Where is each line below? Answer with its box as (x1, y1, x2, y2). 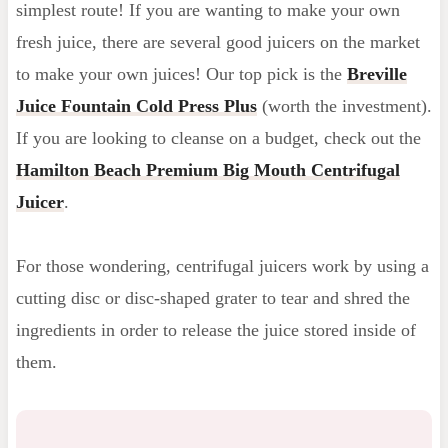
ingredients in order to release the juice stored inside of (15, 319, 416, 340)
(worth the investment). (256, 95, 432, 116)
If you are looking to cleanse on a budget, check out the (15, 127, 421, 148)
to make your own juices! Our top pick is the (15, 63, 347, 84)
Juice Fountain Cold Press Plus (15, 95, 257, 116)
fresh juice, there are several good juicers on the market (15, 31, 420, 52)
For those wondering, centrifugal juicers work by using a (15, 255, 429, 276)
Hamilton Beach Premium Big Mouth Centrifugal (15, 159, 400, 180)
